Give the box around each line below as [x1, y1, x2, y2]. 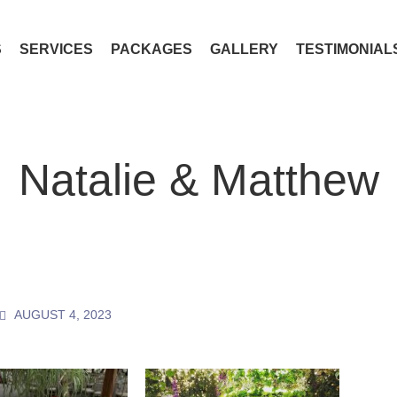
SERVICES [19, 41, 93, 57]
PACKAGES [110, 41, 192, 57]
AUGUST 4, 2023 [14, 307, 113, 322]
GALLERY [209, 41, 278, 57]
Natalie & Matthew [18, 155, 379, 205]
